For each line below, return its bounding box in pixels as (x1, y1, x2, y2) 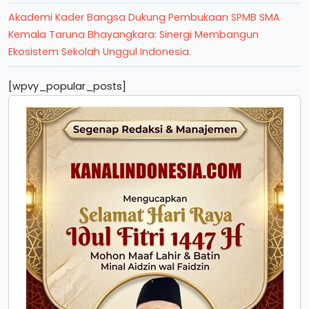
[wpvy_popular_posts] (8, 79, 126, 93)
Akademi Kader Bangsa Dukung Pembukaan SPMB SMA (8, 10, 280, 24)
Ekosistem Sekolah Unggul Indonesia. (8, 45, 191, 59)
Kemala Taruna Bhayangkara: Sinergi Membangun (8, 28, 259, 41)
